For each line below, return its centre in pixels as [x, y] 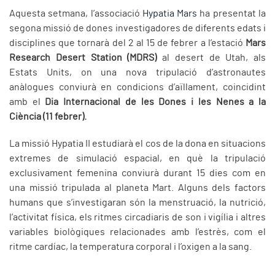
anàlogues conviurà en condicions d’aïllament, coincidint [137, 87]
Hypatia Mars [171, 14]
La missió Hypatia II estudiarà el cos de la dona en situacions [137, 144]
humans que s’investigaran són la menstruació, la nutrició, [137, 203]
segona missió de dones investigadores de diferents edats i [137, 29]
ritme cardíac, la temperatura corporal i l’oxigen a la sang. [130, 247]
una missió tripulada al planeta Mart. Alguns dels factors [137, 188]
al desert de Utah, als [214, 58]
